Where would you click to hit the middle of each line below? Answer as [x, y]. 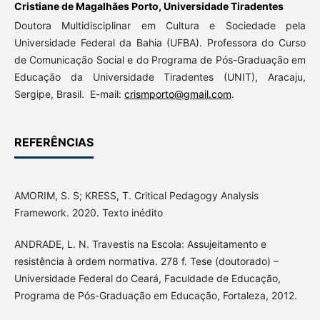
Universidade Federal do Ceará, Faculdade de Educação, [147, 279]
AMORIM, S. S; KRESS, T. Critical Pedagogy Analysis [136, 196]
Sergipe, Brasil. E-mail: [69, 94]
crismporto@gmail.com [177, 94]
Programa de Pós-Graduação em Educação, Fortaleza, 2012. [155, 296]
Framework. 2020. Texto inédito [88, 213]
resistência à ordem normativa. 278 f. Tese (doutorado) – [146, 261]
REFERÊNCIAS [54, 142]
